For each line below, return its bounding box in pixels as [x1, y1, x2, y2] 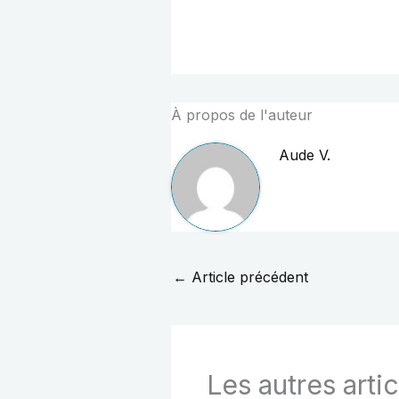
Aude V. [279, 145, 331, 164]
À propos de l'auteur [171, 105, 313, 124]
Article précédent [187, 267, 308, 286]
